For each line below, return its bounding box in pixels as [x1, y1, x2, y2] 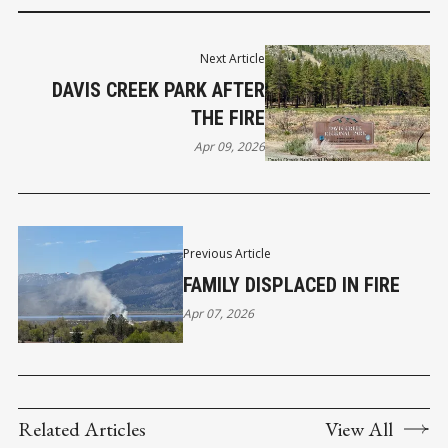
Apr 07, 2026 [182, 305, 254, 323]
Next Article [200, 49, 266, 67]
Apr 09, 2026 [194, 137, 266, 155]
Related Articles [18, 415, 146, 442]
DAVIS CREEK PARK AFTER [52, 77, 266, 102]
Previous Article [182, 245, 271, 263]
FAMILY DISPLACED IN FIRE [182, 273, 400, 298]
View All [325, 415, 393, 442]
